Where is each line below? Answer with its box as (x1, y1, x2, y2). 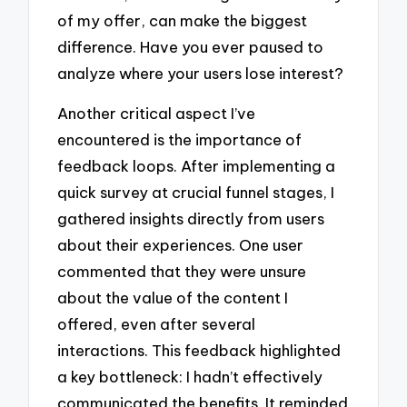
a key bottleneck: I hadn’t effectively (57, 367, 323, 387)
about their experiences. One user (57, 235, 304, 255)
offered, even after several (57, 314, 256, 334)
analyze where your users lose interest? (57, 63, 344, 83)
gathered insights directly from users (57, 209, 325, 229)
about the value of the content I (57, 288, 289, 308)
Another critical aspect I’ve (57, 104, 256, 124)
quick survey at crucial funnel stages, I (57, 183, 335, 203)
